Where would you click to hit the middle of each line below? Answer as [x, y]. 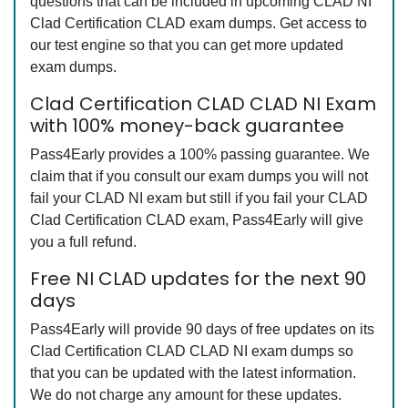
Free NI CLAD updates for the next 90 [198, 279]
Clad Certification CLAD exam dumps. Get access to [199, 24]
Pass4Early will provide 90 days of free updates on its [202, 330]
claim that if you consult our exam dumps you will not [199, 177]
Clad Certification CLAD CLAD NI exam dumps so [192, 352]
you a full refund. [83, 242]
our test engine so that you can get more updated [187, 46]
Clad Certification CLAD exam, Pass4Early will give [197, 220]
